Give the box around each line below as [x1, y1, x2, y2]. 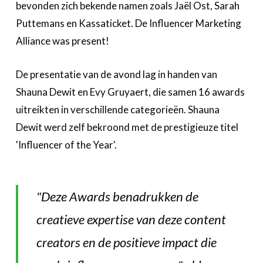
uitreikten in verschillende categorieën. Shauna [15, 103, 220, 116]
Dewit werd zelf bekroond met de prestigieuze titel [15, 120, 238, 133]
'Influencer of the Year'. [15, 138, 117, 151]
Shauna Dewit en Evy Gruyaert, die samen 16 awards [15, 85, 245, 98]
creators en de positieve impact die [36, 234, 217, 250]
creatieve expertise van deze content [36, 211, 226, 227]
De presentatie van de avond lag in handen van [15, 68, 217, 80]
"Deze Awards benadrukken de [36, 188, 198, 204]
